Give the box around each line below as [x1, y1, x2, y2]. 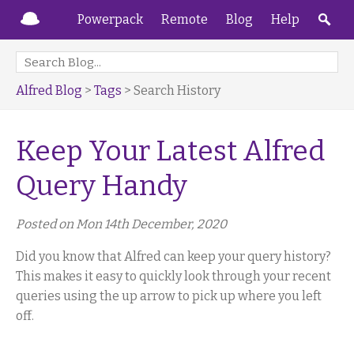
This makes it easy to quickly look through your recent [16, 269, 331, 284]
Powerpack [77, 12, 143, 27]
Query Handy [16, 169, 187, 202]
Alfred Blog [16, 83, 82, 98]
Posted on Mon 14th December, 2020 [16, 217, 227, 232]
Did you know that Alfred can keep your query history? [16, 249, 331, 264]
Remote [161, 12, 208, 27]
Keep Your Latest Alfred [16, 134, 325, 168]
